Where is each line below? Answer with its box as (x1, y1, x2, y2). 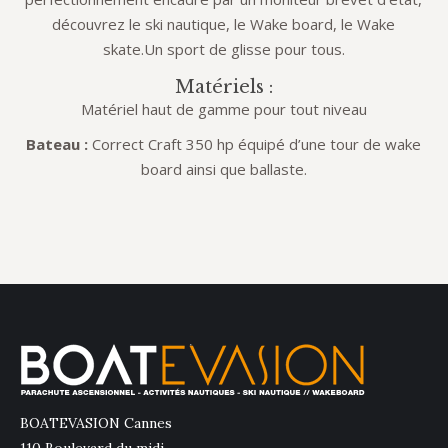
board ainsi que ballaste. (140, 159, 307, 179)
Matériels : (174, 76, 273, 98)
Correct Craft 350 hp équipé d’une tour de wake (88, 134, 421, 154)
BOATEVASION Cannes (20, 414, 172, 433)
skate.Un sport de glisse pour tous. (102, 39, 345, 59)
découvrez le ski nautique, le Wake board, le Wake (52, 14, 395, 34)
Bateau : (26, 134, 88, 154)
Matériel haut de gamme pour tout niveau (80, 99, 367, 119)
